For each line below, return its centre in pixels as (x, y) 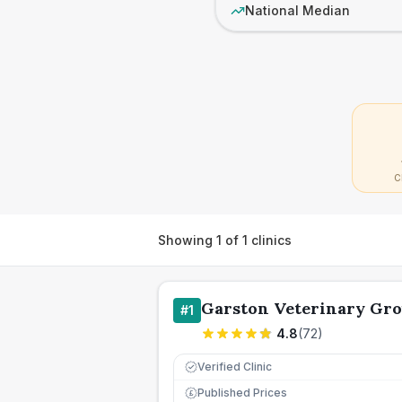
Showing (187, 240)
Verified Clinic (235, 367)
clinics (270, 240)
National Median (297, 10)
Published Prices (242, 393)
